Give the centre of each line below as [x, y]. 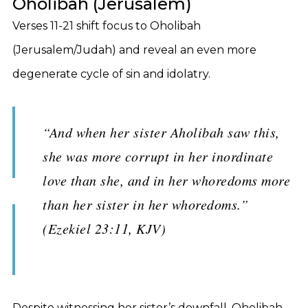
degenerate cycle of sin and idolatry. [111, 74]
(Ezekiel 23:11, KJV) [104, 228]
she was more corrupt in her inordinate [158, 156]
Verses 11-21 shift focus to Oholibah [107, 26]
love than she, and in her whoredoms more [166, 180]
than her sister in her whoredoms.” [145, 204]
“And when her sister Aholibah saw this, [161, 132]
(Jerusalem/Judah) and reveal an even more [134, 50]
